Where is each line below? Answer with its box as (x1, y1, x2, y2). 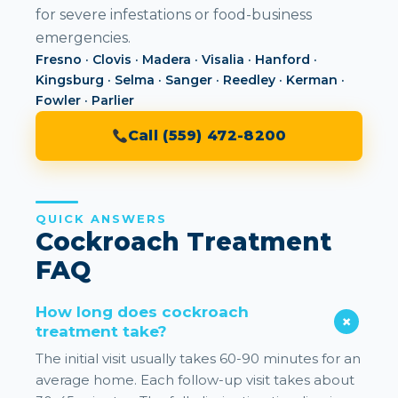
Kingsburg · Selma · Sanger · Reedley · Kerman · (36, 71, 345, 88)
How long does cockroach (36, 302, 249, 321)
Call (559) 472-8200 (127, 126, 287, 144)
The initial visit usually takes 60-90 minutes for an (36, 349, 361, 367)
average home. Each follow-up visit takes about (36, 370, 354, 388)
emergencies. (36, 28, 131, 46)
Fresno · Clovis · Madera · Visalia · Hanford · (36, 51, 317, 68)
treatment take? (36, 322, 167, 340)
